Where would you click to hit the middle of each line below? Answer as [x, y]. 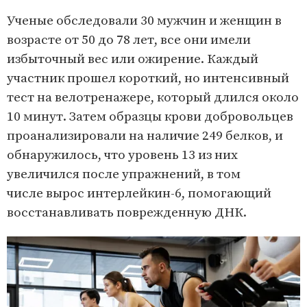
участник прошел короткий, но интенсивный [148, 79]
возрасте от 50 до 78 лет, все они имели [129, 40]
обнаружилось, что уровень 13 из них [122, 156]
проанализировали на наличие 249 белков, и [145, 136]
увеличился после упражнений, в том [124, 175]
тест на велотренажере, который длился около [153, 98]
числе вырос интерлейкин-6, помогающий [139, 194]
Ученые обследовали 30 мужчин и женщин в [144, 21]
